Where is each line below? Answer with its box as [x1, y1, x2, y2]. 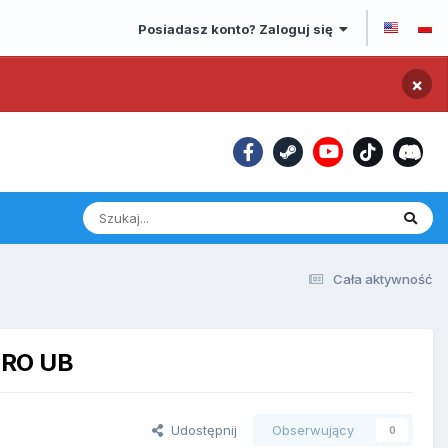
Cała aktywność [333, 271, 433, 288]
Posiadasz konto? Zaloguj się [138, 20, 339, 37]
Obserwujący [272, 422, 354, 439]
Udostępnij [163, 422, 237, 439]
